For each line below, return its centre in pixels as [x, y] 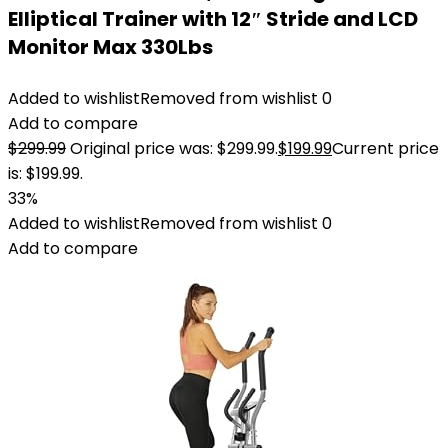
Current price [385, 148]
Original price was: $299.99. [174, 148]
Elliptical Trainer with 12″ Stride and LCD [213, 19]
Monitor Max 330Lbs [110, 47]
